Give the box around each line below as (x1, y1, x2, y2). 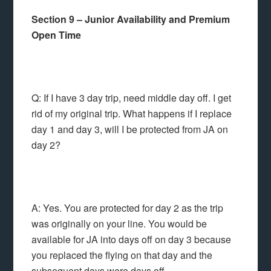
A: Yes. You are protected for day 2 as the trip (31, 201, 224, 215)
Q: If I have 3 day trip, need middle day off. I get (31, 91, 232, 105)
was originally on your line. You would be (31, 217, 207, 230)
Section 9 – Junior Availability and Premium (31, 12, 230, 26)
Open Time (31, 28, 82, 42)
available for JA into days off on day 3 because (31, 232, 232, 246)
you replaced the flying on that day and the (31, 248, 213, 262)
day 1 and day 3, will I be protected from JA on (31, 122, 229, 136)
